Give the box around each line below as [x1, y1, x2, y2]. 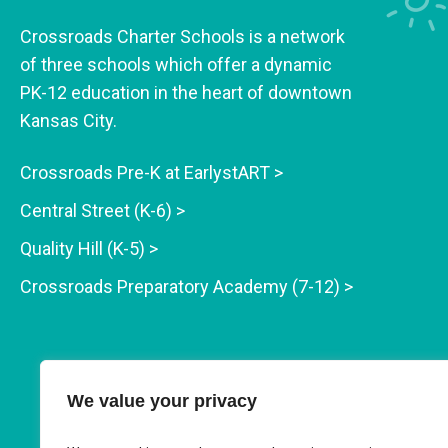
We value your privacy [67, 391, 257, 411]
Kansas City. [20, 109, 117, 131]
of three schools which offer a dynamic [20, 53, 332, 75]
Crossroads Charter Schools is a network [20, 25, 345, 47]
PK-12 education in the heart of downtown [20, 81, 352, 103]
